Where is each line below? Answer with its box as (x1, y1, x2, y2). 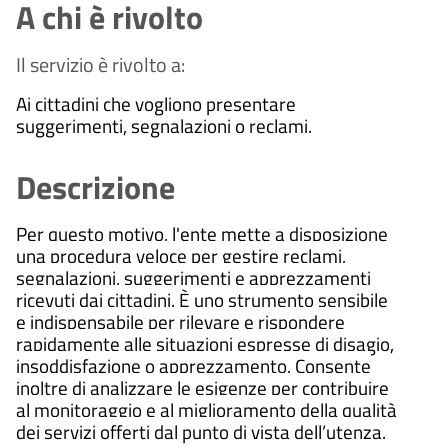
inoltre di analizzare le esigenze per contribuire (16, 372, 389, 402)
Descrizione (16, 162, 175, 211)
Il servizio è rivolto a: (16, 48, 185, 80)
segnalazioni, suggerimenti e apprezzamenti (16, 262, 371, 292)
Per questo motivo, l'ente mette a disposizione (16, 218, 388, 248)
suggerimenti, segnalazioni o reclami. (16, 110, 312, 140)
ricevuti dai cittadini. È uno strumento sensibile (16, 284, 388, 314)
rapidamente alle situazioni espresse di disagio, (16, 328, 394, 358)
